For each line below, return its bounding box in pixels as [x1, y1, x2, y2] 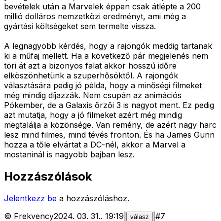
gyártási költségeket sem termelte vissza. [4, 21, 156, 31]
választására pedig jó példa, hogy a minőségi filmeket [4, 80, 202, 90]
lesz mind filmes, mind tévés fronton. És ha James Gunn [4, 129, 215, 140]
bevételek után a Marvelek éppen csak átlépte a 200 [4, 1, 201, 11]
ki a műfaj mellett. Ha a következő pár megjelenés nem [4, 50, 208, 61]
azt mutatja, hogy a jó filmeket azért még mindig [4, 110, 182, 120]
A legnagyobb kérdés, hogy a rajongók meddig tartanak [4, 40, 212, 51]
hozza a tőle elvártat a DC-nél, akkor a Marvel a [4, 139, 185, 149]
